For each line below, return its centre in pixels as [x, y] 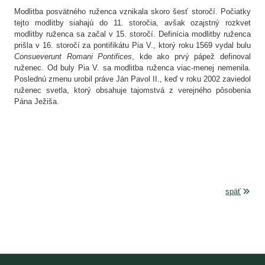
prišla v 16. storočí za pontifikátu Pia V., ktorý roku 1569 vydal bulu [132, 45]
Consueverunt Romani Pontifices [73, 56]
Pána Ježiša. [37, 101]
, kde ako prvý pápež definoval [192, 56]
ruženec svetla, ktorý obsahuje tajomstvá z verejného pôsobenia [132, 90]
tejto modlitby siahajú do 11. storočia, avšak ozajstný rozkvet [132, 22]
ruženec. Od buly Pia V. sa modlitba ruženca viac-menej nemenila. [132, 67]
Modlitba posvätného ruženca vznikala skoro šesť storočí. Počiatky [132, 11]
